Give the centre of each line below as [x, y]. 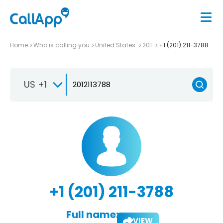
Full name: [92, 214]
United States [116, 45]
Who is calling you [61, 45]
